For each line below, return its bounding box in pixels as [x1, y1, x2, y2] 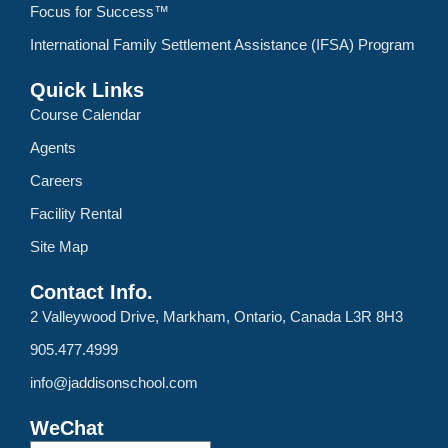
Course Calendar [30, 106, 141, 123]
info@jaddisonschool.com [30, 374, 198, 391]
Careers [30, 172, 83, 189]
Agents [30, 139, 76, 156]
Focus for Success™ [30, 3, 169, 20]
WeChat [30, 417, 104, 439]
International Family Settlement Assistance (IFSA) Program [30, 36, 415, 53]
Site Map [30, 238, 88, 255]
